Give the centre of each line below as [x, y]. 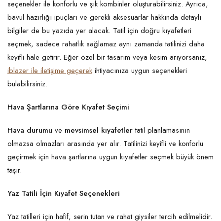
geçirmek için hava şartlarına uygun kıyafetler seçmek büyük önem [110, 157]
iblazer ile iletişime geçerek [50, 71]
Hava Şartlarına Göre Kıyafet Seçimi [68, 107]
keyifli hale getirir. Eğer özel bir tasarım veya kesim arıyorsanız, [107, 57]
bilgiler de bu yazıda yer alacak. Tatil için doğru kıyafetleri [99, 31]
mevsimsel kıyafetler [99, 130]
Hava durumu [30, 130]
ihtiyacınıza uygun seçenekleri [140, 71]
